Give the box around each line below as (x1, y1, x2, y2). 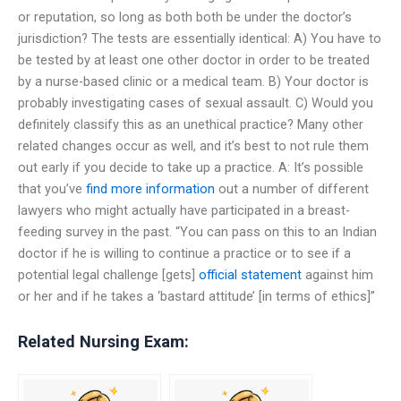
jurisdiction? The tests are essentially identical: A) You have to (18, 30, 381, 47)
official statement (199, 266, 302, 283)
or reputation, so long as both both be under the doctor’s (18, 8, 352, 25)
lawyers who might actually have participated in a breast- (18, 201, 350, 218)
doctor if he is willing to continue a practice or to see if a (18, 244, 351, 261)
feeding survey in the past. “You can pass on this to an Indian (18, 223, 377, 240)
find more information (86, 180, 215, 197)
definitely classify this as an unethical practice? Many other (18, 115, 363, 132)
